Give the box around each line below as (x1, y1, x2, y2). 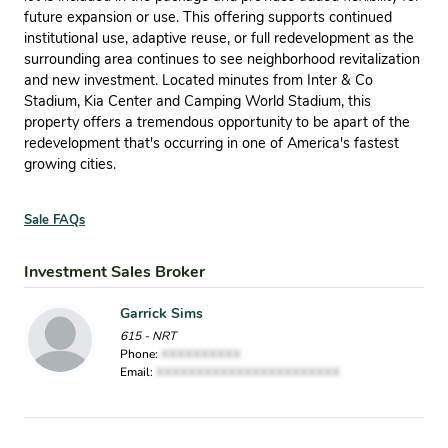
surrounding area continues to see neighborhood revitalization (24, 48, 420, 69)
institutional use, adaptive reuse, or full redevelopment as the (24, 27, 414, 48)
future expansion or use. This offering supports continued (24, 6, 392, 27)
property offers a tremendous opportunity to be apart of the (24, 111, 410, 132)
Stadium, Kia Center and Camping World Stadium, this (24, 90, 371, 111)
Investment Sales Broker (24, 260, 205, 283)
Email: (120, 363, 156, 380)
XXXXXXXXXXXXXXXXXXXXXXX (156, 363, 340, 380)
